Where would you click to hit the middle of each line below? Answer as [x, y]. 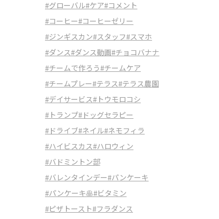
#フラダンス [113, 208]
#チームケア [120, 68]
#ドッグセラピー [106, 115]
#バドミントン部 [73, 162]
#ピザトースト [69, 208]
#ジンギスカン [69, 36]
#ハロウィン [113, 146]
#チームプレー [69, 83]
